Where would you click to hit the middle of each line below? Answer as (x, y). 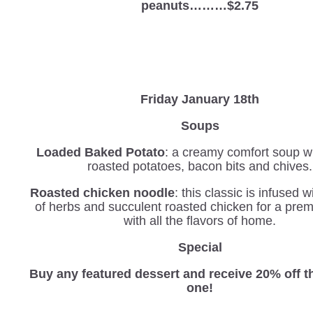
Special (200, 247)
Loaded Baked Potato (100, 152)
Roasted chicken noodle (103, 192)
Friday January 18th (200, 99)
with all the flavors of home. (200, 220)
